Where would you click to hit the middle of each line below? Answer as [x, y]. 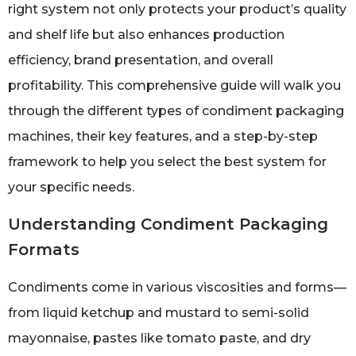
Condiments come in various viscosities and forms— [177, 288]
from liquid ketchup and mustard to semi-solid [159, 313]
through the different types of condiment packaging [176, 110]
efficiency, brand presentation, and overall [141, 60]
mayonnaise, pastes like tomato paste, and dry [159, 339]
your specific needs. [71, 187]
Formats [44, 250]
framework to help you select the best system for [167, 161]
